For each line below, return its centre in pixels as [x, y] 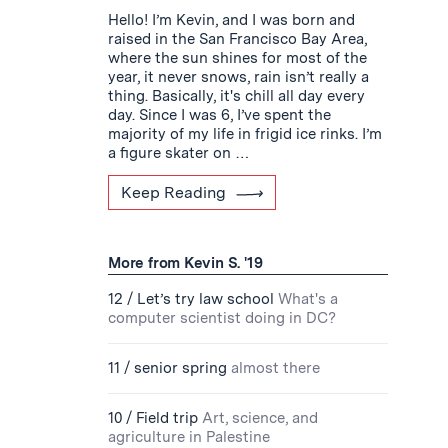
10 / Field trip [153, 418]
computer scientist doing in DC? [222, 318]
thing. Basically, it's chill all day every [236, 96]
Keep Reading [173, 192]
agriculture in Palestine [189, 437]
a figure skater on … [179, 153]
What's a [308, 299]
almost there [275, 368]
